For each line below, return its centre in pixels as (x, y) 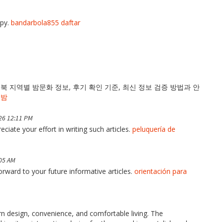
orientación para (161, 171)
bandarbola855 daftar (46, 22)
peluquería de (154, 129)
